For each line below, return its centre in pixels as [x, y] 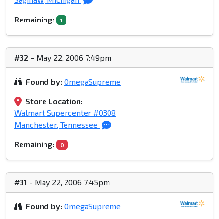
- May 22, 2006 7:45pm [69, 182]
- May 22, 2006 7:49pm [70, 58]
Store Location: [54, 101]
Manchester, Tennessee [57, 125]
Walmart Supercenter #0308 [65, 113]
